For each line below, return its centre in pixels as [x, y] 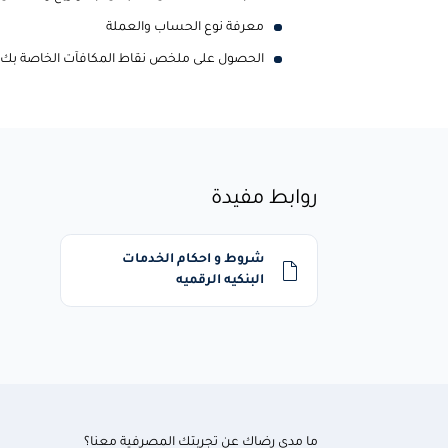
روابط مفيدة [264, 199]
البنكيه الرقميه [220, 280]
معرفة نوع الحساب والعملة [185, 27]
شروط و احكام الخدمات [193, 259]
